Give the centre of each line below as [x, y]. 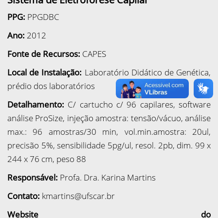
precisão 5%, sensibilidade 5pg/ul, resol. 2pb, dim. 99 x [109, 145]
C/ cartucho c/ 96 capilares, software [139, 104]
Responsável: [34, 177]
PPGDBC [42, 17]
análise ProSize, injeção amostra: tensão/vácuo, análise [109, 118]
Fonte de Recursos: [45, 54]
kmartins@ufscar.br [78, 196]
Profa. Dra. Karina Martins [108, 177]
